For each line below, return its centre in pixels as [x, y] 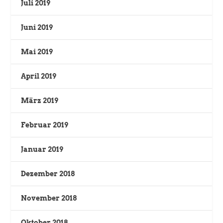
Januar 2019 [42, 149]
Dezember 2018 [48, 173]
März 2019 [40, 100]
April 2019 [39, 76]
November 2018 [49, 198]
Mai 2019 [37, 52]
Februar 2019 [45, 125]
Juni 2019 [37, 27]
